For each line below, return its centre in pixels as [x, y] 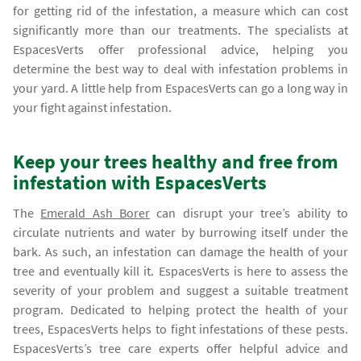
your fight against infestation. [93, 107]
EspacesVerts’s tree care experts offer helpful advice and [180, 348]
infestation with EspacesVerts [140, 182]
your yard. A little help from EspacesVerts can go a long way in [180, 87]
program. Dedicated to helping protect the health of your [180, 309]
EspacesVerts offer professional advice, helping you [180, 49]
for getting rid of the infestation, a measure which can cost [180, 10]
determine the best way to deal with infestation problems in [180, 68]
